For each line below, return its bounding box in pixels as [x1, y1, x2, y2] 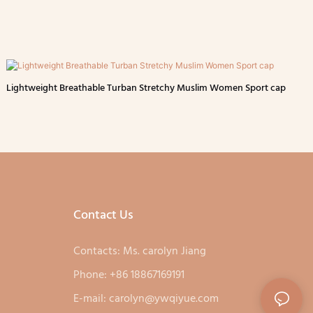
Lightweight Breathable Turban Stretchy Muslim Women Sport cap [6, 80, 286, 97]
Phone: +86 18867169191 [73, 266, 184, 285]
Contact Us [73, 205, 133, 226]
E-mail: [73, 290, 109, 309]
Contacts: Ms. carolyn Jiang [73, 242, 206, 261]
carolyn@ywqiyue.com [108, 290, 219, 309]
